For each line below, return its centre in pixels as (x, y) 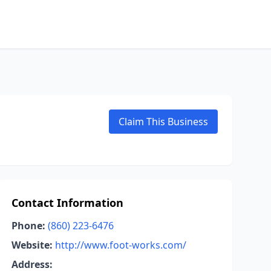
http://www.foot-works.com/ (120, 245)
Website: (32, 245)
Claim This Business (163, 122)
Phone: (28, 226)
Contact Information (67, 203)
